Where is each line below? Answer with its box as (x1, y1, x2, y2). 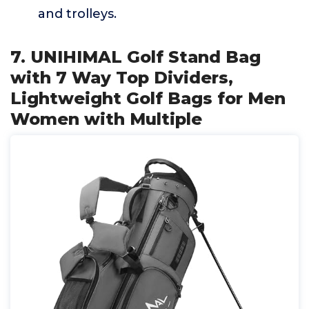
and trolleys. (38, 6, 117, 21)
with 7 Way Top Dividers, (10, 68, 233, 88)
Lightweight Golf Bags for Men (10, 88, 286, 108)
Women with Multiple (10, 109, 202, 129)
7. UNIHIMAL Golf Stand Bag (10, 47, 261, 67)
